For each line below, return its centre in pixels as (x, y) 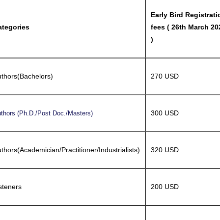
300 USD (165, 113)
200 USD (165, 187)
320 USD (165, 150)
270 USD (165, 76)
